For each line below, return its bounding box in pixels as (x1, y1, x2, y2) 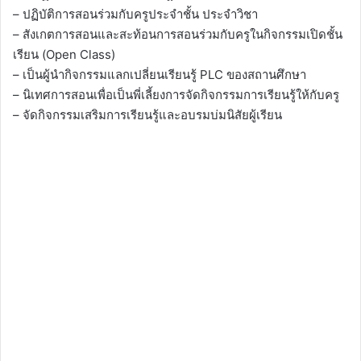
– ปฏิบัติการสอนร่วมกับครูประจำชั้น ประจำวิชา (13, 6, 258, 23)
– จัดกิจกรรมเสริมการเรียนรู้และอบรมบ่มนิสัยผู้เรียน (13, 107, 282, 123)
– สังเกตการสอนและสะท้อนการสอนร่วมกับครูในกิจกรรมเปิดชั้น (13, 27, 342, 43)
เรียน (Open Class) (13, 47, 115, 63)
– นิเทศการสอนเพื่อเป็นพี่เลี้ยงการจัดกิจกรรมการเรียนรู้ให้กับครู (13, 87, 339, 103)
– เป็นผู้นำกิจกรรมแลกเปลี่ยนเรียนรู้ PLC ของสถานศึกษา (13, 67, 306, 83)
